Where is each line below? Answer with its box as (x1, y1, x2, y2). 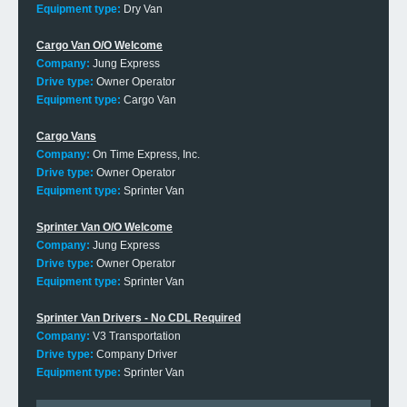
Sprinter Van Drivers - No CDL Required (36, 312, 241, 324)
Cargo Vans (36, 130, 96, 143)
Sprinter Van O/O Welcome (36, 221, 173, 233)
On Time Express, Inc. (90, 148, 200, 161)
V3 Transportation (90, 330, 181, 342)
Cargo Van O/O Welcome (36, 39, 163, 52)
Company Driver (94, 348, 177, 361)
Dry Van (121, 3, 163, 15)
